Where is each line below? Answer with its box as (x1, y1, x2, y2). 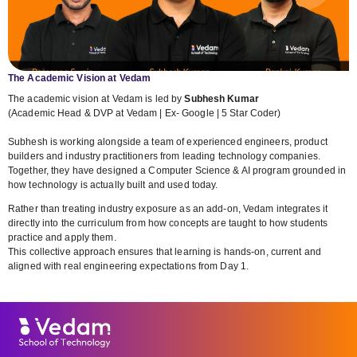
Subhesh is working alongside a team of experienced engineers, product (8, 135, 328, 147)
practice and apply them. (8, 231, 116, 243)
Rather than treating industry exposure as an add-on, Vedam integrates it (8, 202, 328, 214)
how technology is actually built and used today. (8, 178, 218, 190)
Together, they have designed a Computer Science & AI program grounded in (8, 164, 347, 176)
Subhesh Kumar (184, 92, 259, 104)
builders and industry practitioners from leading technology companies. (8, 150, 320, 162)
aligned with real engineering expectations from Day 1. (8, 260, 249, 272)
